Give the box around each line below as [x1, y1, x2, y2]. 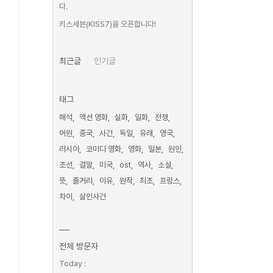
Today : [59, 259, 86, 268]
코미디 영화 [86, 144, 121, 154]
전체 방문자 [59, 241, 98, 251]
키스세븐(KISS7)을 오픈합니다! [59, 19, 156, 29]
